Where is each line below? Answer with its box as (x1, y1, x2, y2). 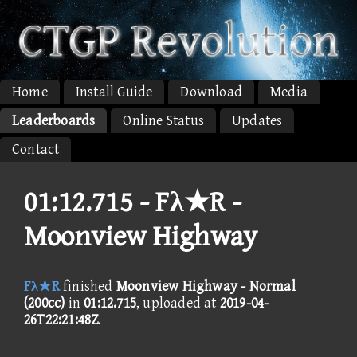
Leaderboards (12, 112, 96, 129)
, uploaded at (136, 294, 220, 312)
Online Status (123, 112, 205, 129)
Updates (232, 112, 283, 129)
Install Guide (75, 83, 153, 100)
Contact (12, 140, 60, 158)
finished (59, 277, 116, 295)
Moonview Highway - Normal (116, 277, 296, 295)
